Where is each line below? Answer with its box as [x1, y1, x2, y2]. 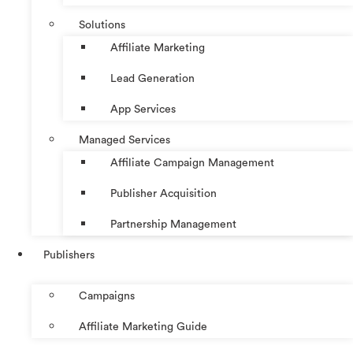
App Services [110, 104, 176, 116]
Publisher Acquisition [110, 188, 217, 200]
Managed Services [79, 135, 170, 147]
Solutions [79, 20, 125, 32]
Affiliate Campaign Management [110, 158, 274, 169]
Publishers [43, 250, 95, 262]
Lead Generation [110, 73, 195, 85]
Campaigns [79, 291, 135, 303]
